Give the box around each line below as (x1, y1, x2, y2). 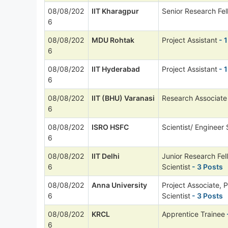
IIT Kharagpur (92, 6, 139, 15)
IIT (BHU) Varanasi (92, 93, 155, 102)
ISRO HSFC (92, 122, 129, 131)
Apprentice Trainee (162, 209, 225, 218)
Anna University (92, 180, 147, 189)
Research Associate (162, 93, 227, 102)
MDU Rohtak (92, 35, 134, 44)
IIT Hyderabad (92, 64, 140, 73)
